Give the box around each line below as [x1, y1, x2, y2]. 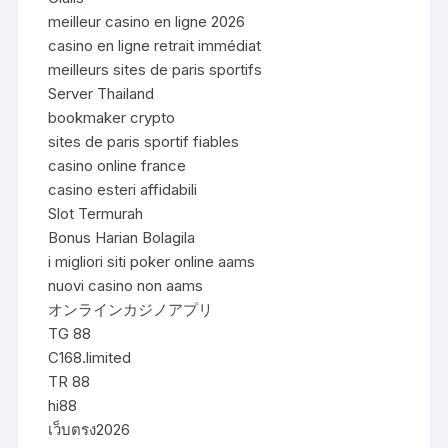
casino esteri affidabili [48, 179, 198, 199]
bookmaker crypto [48, 107, 176, 127]
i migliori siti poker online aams [48, 251, 256, 271]
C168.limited [48, 347, 132, 367]
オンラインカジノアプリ [48, 299, 214, 319]
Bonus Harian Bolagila [48, 227, 196, 247]
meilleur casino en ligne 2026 [48, 11, 246, 31]
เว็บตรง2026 [48, 419, 131, 439]
